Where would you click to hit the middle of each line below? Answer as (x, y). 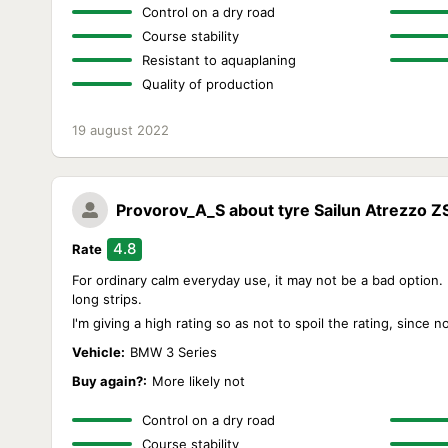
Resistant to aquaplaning (219, 60)
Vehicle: (98, 352)
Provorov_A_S (170, 210)
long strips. (107, 299)
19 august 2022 (120, 130)
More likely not (198, 381)
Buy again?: (109, 381)
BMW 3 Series (173, 352)
